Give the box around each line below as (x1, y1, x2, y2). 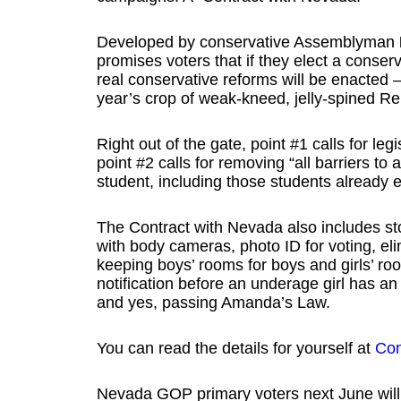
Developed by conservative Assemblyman (96, 33, 399, 51)
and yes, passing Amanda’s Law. (96, 294, 330, 311)
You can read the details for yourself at (96, 339, 375, 357)
